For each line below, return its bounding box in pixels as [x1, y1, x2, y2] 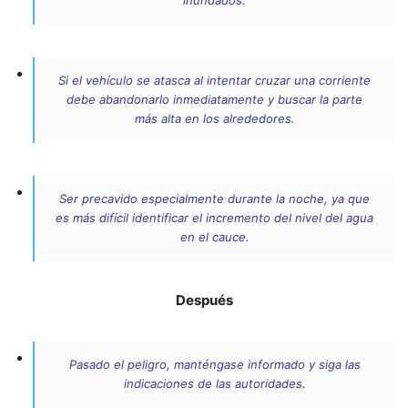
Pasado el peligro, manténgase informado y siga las [68, 357, 361, 372]
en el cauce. [179, 229, 250, 245]
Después [175, 291, 233, 310]
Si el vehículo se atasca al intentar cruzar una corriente [58, 73, 371, 88]
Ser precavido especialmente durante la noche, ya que [59, 191, 370, 207]
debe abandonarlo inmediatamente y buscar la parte [66, 92, 362, 107]
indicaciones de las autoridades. [123, 376, 306, 392]
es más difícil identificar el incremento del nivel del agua [56, 210, 373, 226]
